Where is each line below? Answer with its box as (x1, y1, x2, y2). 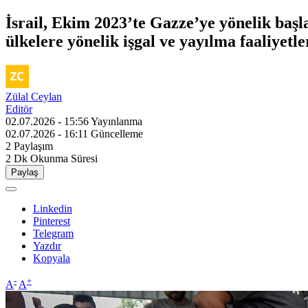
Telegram (33, 227, 74, 239)
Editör (5, 102, 32, 115)
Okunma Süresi (30, 152, 98, 164)
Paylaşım (14, 140, 53, 152)
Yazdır (33, 239, 61, 252)
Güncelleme (91, 127, 143, 140)
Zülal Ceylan (5, 90, 62, 102)
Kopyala (33, 252, 70, 264)
